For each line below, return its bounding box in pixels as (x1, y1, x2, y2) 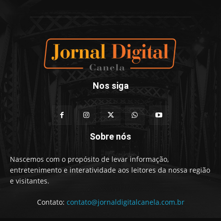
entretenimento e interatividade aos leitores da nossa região (10, 165, 210, 175)
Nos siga (92, 80, 129, 91)
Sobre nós (90, 131, 131, 142)
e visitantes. (10, 176, 49, 186)
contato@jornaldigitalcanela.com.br (66, 197, 184, 207)
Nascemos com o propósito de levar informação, (10, 154, 169, 164)
